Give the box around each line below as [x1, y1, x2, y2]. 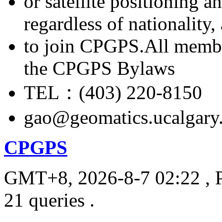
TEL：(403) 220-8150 [24, 81, 202, 103]
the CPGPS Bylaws [24, 57, 175, 79]
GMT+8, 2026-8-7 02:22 [4, 166, 200, 188]
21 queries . [4, 189, 95, 211]
